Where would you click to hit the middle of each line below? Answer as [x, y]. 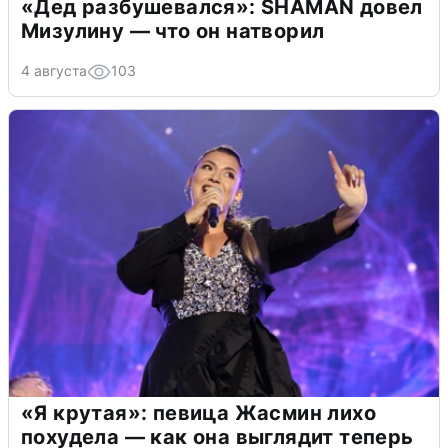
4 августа [54, 70]
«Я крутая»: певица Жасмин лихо [198, 412]
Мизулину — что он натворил [173, 30]
